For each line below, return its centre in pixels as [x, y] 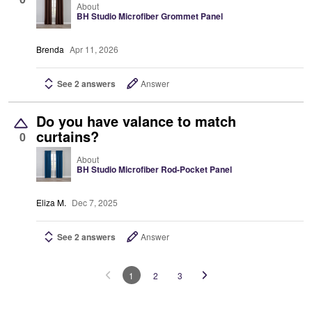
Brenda [50, 49]
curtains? [68, 136]
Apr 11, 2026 [94, 49]
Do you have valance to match [136, 121]
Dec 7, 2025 [95, 203]
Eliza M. [51, 203]
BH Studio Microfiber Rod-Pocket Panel [154, 170]
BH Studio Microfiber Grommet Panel [150, 16]
